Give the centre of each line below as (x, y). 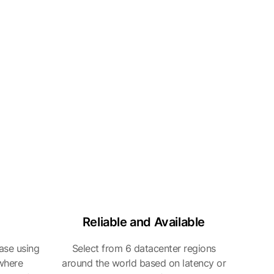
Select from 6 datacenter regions (144, 248)
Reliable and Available (144, 222)
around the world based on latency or (144, 263)
